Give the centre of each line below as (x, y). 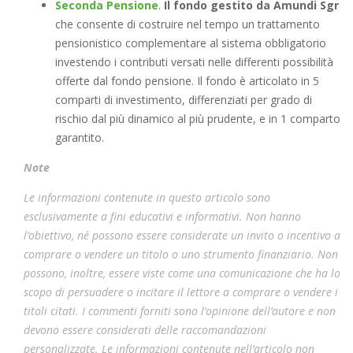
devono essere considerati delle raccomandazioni (145, 329)
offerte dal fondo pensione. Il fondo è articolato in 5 (187, 80)
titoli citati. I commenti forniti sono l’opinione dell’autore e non (180, 310)
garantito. (80, 137)
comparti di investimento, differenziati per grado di (184, 99)
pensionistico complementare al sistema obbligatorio (191, 43)
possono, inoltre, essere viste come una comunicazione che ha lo (182, 273)
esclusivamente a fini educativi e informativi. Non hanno (162, 216)
